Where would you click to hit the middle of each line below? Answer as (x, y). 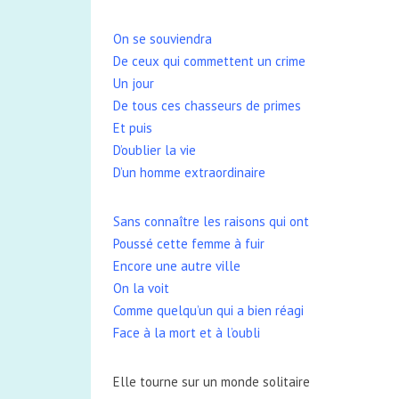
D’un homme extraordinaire (189, 172)
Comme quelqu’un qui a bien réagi (208, 310)
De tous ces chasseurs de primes (207, 106)
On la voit (141, 288)
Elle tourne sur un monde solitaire (212, 382)
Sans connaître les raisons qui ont (211, 221)
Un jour (134, 83)
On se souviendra (163, 39)
